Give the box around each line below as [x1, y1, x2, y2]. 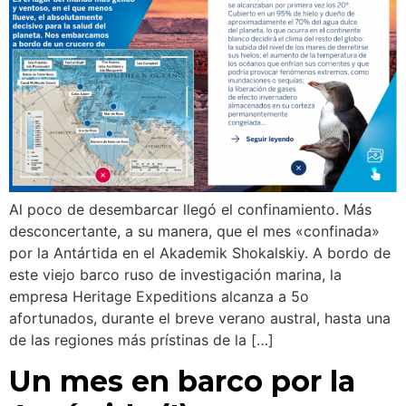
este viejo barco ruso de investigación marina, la [9, 266, 342, 285]
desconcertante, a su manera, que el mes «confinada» [9, 222, 380, 241]
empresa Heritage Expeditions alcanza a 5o [9, 287, 309, 306]
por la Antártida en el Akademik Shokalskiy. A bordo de [9, 244, 391, 263]
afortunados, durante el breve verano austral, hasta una [9, 309, 391, 328]
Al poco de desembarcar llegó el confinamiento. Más [9, 200, 372, 219]
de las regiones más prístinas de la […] [9, 331, 274, 350]
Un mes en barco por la [9, 362, 355, 399]
